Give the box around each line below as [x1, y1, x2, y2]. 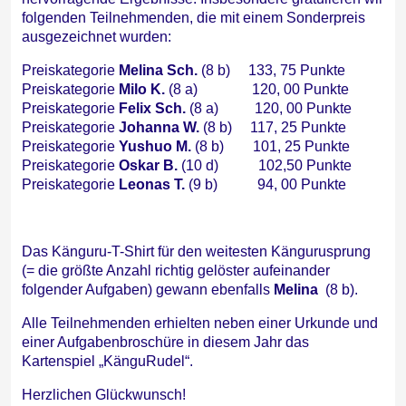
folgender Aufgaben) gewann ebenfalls [22, 282, 270, 298]
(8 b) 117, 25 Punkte [199, 120, 346, 136]
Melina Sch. [119, 63, 198, 79]
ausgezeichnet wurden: [22, 29, 171, 45]
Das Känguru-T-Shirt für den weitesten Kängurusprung [22, 244, 371, 260]
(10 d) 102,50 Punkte [181, 158, 352, 174]
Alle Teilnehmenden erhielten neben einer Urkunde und [22, 315, 378, 332]
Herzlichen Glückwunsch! [22, 387, 186, 403]
